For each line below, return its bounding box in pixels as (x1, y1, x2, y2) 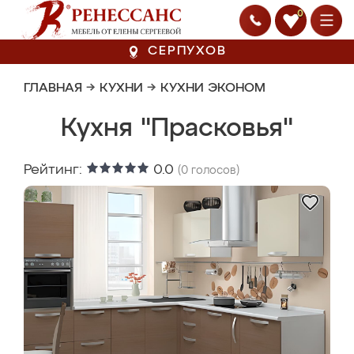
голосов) (188, 165, 239, 176)
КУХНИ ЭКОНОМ (160, 82, 265, 95)
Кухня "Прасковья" (61, 116, 293, 141)
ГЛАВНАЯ (24, 82, 82, 95)
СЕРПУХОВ (148, 45, 227, 58)
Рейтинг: (24, 163, 86, 177)
